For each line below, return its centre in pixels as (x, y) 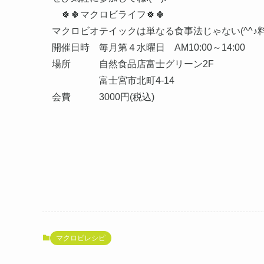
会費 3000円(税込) (103, 97)
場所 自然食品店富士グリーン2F (133, 64)
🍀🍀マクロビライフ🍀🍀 (108, 14)
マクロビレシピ (81, 238)
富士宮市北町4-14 (113, 80)
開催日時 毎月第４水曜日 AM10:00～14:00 (148, 47)
